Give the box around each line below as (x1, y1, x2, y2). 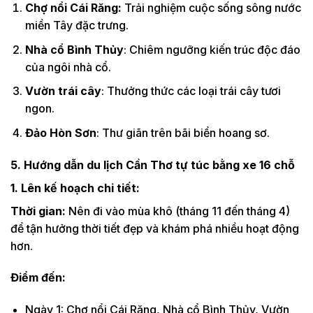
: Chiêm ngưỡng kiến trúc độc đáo (123, 42, 300, 57)
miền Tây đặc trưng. (24, 18, 129, 33)
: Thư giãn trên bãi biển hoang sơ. (96, 125, 270, 140)
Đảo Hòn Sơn (24, 125, 96, 140)
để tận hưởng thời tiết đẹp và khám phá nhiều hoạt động (10, 221, 299, 235)
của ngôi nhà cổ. (24, 59, 111, 74)
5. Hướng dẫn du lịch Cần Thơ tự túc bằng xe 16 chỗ (10, 157, 295, 172)
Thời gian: (10, 203, 68, 218)
